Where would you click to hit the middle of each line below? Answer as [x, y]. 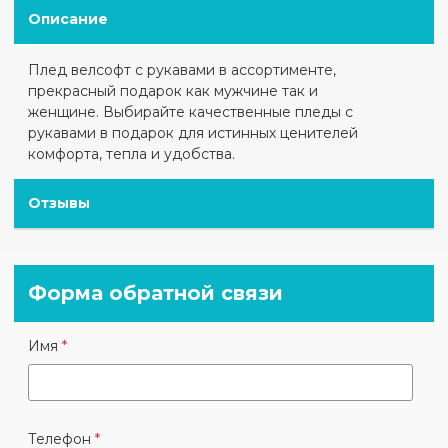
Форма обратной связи [156, 292]
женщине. [64, 111]
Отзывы [59, 202]
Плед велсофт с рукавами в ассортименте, [182, 69]
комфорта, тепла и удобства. [132, 153]
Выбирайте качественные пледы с [226, 111]
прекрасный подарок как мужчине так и [173, 90]
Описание [68, 18]
